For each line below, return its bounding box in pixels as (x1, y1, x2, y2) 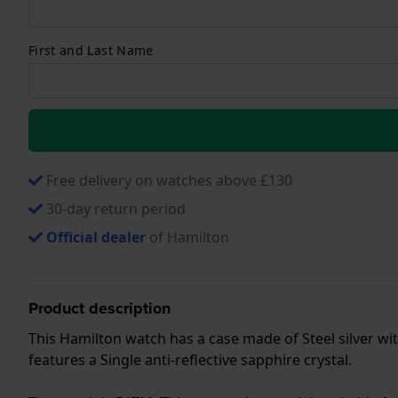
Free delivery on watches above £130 (46, 170, 292, 190)
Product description (28, 296, 171, 320)
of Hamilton (146, 227, 229, 247)
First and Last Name (28, 41, 154, 59)
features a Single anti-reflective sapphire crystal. (28, 349, 352, 370)
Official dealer (46, 227, 146, 247)
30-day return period (46, 198, 186, 219)
